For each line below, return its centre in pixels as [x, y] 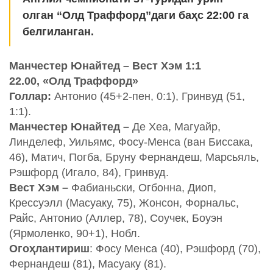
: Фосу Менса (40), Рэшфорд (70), [175, 249]
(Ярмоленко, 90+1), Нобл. [75, 234]
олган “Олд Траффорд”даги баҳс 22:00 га [136, 16]
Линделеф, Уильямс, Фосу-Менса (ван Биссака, [131, 142]
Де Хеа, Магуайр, [175, 127]
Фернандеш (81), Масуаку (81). [88, 264]
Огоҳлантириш [49, 249]
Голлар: [30, 97]
